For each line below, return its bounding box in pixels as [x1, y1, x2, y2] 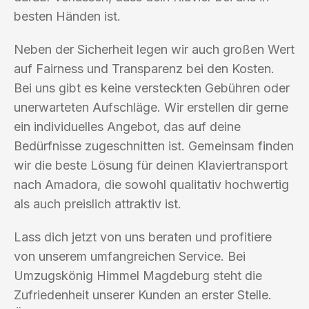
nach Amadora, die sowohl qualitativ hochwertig [14, 177, 289, 192]
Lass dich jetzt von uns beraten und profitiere [14, 229, 272, 244]
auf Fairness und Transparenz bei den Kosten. [14, 61, 275, 76]
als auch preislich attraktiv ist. [14, 196, 181, 211]
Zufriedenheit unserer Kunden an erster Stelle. [14, 287, 272, 302]
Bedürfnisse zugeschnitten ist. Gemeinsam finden [14, 138, 294, 153]
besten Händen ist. [14, 8, 121, 23]
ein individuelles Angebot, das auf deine [14, 119, 241, 134]
